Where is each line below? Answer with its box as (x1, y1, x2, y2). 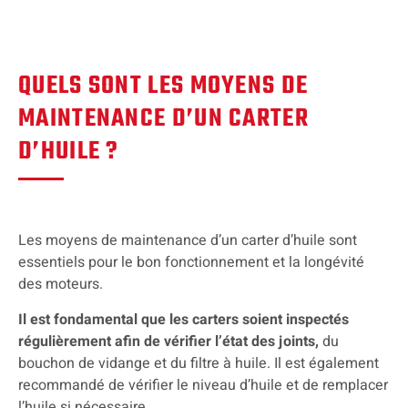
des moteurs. (18, 273, 107, 296)
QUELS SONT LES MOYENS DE (18, 66, 309, 106)
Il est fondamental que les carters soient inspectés (18, 308, 349, 331)
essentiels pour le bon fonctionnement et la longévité (18, 251, 364, 274)
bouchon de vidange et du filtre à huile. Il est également (18, 352, 379, 374)
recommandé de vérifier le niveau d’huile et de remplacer (18, 373, 388, 396)
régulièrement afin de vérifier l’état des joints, (18, 330, 319, 352)
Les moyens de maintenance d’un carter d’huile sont (18, 229, 357, 252)
